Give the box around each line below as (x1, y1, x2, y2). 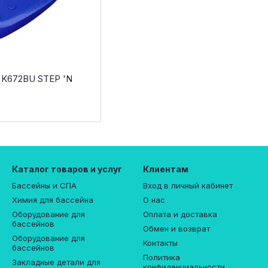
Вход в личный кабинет (143, 181, 233, 190)
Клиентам (143, 164, 188, 174)
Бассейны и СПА (12, 181, 77, 190)
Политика (143, 252, 180, 262)
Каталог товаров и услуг (12, 164, 122, 174)
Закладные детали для (12, 257, 100, 267)
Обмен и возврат (143, 224, 210, 233)
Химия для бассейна (12, 195, 93, 205)
